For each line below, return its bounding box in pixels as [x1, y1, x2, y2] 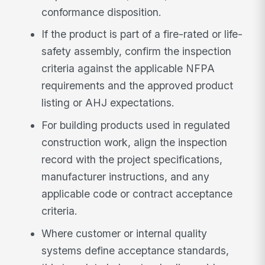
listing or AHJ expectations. [41, 96, 175, 109]
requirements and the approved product [41, 79, 234, 92]
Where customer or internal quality [41, 227, 208, 240]
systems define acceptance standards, [41, 244, 230, 257]
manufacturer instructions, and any [41, 170, 210, 183]
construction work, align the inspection [41, 136, 228, 149]
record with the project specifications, [41, 153, 223, 166]
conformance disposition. [41, 5, 162, 18]
